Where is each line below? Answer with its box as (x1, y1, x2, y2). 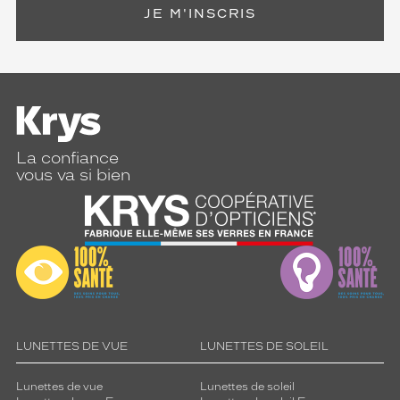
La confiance (16, 148, 119, 169)
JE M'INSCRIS (144, 6, 256, 22)
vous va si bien (16, 165, 130, 186)
